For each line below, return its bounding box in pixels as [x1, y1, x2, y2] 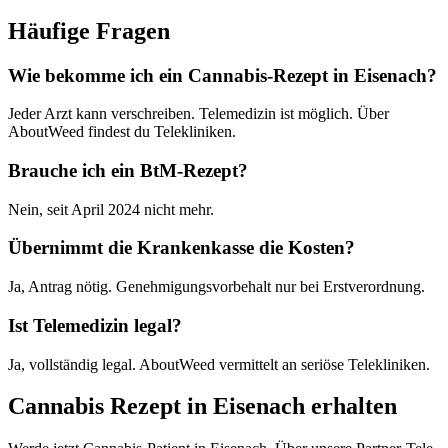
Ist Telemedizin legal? [8, 314, 182, 336]
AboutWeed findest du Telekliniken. [8, 123, 236, 141]
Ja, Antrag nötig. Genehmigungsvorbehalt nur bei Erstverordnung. [8, 278, 425, 296]
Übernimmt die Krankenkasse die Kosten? [8, 237, 355, 259]
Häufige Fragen [8, 17, 170, 44]
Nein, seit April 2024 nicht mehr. [8, 200, 214, 218]
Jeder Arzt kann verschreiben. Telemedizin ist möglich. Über [8, 105, 389, 123]
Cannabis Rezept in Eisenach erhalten [8, 393, 397, 420]
